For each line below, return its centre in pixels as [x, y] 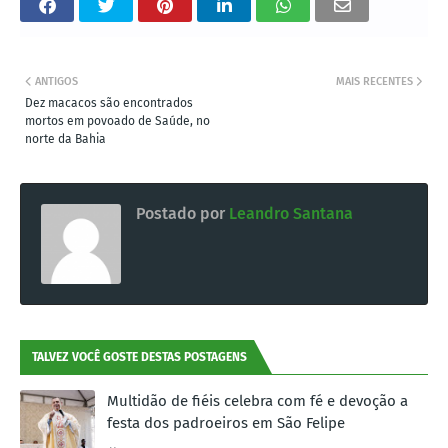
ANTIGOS [56, 81]
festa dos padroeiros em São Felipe [226, 422]
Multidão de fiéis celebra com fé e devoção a [257, 400]
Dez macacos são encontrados [109, 102]
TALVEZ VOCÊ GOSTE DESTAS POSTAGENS [139, 356]
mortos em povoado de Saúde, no [117, 120]
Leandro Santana [289, 213]
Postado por [180, 213]
